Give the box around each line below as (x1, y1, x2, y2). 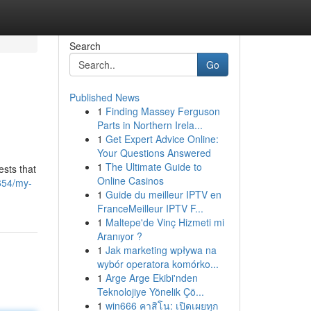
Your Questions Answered (96, 146, 211, 160)
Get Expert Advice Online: (105, 132, 219, 146)
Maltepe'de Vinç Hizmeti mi (105, 215, 224, 229)
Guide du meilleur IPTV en (105, 187, 221, 201)
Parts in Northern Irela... (96, 118, 203, 132)
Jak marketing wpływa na (105, 243, 217, 257)
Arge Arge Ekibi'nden (105, 271, 198, 285)
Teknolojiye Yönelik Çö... (96, 285, 204, 299)
